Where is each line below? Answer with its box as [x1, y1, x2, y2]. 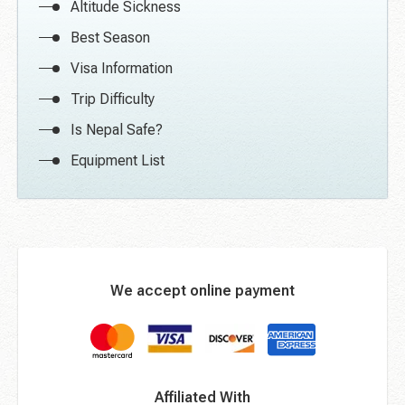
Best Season [71, 29, 150, 47]
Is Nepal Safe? [71, 121, 163, 139]
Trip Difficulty [71, 90, 155, 108]
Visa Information [71, 60, 173, 78]
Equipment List [71, 152, 165, 170]
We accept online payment [110, 282, 295, 300]
